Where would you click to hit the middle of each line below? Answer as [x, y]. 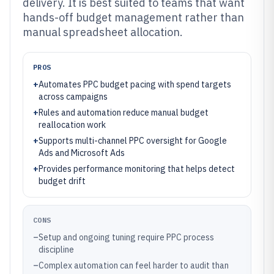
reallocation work [72, 125]
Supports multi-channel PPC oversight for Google [133, 141]
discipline [56, 250]
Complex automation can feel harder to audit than [134, 265]
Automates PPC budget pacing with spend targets [135, 84]
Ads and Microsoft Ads [82, 153]
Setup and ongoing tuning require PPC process [126, 237]
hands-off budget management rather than [133, 17]
